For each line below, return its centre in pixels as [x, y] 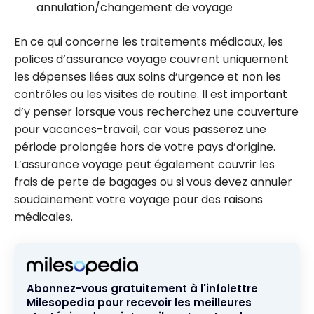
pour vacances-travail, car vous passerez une [140, 130]
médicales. [43, 217]
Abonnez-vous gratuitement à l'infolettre [142, 289]
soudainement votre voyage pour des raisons [138, 200]
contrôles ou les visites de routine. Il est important [151, 95]
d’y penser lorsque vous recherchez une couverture [156, 112]
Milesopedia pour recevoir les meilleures [139, 303]
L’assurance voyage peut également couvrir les [144, 165]
